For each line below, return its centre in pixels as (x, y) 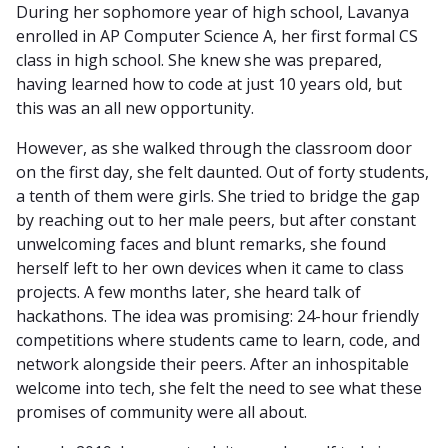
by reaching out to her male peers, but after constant (216, 219)
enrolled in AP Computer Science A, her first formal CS (217, 35)
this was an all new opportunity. (137, 107)
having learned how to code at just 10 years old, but (209, 83)
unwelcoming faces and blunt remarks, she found (201, 243)
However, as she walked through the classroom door (214, 147)
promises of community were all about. (161, 411)
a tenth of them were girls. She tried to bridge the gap (218, 195)
